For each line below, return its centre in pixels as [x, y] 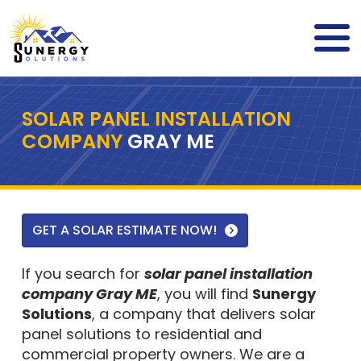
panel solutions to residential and [141, 334]
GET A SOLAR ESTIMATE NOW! [124, 230]
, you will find [204, 294]
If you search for [83, 274]
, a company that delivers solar [203, 314]
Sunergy [284, 294]
